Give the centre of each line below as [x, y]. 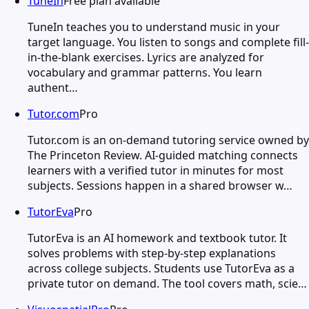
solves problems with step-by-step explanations [152, 253]
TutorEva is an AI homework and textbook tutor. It [157, 238]
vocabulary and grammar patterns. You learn [145, 72]
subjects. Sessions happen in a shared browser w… [160, 185]
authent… [53, 87]
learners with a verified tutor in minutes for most [156, 170]
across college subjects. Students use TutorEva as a [161, 268]
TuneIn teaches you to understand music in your [154, 27]
